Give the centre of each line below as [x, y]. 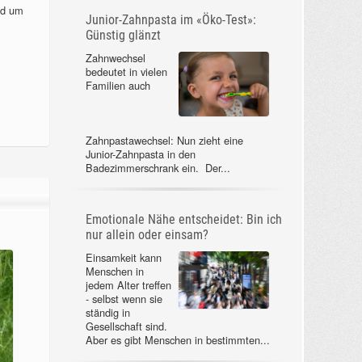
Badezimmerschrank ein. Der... [158, 167]
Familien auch [118, 85]
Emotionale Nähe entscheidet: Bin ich [183, 220]
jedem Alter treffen [128, 285]
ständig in [107, 313]
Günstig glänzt [123, 35]
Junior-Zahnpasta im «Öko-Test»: [170, 19]
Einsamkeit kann [123, 258]
